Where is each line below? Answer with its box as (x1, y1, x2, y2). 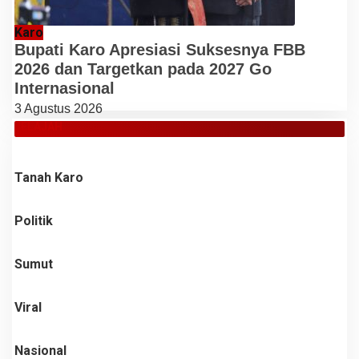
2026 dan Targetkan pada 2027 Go (14, 59, 272, 78)
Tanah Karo (14, 169, 83, 185)
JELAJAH (14, 119, 63, 133)
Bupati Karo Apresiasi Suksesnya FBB (14, 40, 305, 58)
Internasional (14, 79, 115, 97)
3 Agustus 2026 (14, 101, 103, 115)
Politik (14, 212, 53, 228)
